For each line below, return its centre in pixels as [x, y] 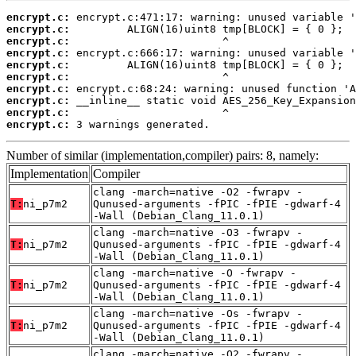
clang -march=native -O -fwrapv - [195, 273]
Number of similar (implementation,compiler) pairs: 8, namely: [163, 155]
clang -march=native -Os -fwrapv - [198, 313]
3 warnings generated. [140, 124]
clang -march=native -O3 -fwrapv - [198, 232]
